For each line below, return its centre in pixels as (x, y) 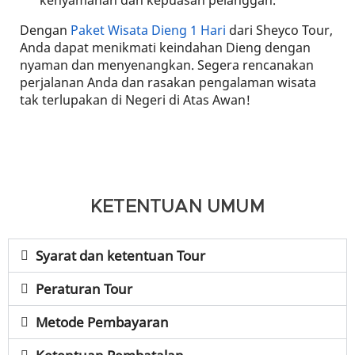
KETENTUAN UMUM (177, 208)
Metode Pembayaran (103, 322)
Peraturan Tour (84, 289)
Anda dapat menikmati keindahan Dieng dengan (165, 48)
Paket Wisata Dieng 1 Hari (148, 30)
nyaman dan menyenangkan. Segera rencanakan (167, 65)
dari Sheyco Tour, (279, 30)
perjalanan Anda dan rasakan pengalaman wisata (168, 82)
